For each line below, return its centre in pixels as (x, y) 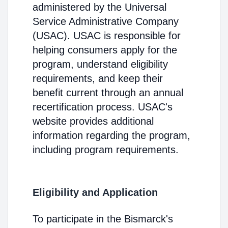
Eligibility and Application (95, 192)
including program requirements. (106, 150)
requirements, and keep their (98, 78)
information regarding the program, (111, 135)
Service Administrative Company (106, 21)
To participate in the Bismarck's (103, 219)
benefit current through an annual (108, 93)
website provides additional (93, 121)
